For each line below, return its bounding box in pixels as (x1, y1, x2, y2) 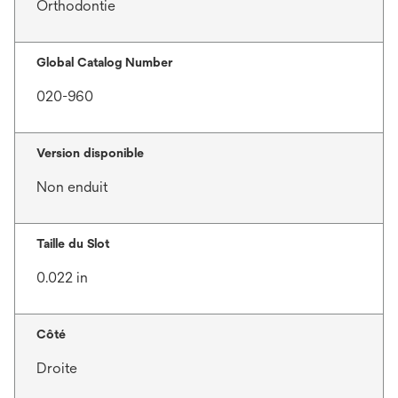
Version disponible (36, 146, 144, 160)
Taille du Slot (36, 236, 109, 251)
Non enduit (36, 179, 107, 195)
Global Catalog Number (36, 55, 172, 69)
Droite (36, 360, 77, 377)
